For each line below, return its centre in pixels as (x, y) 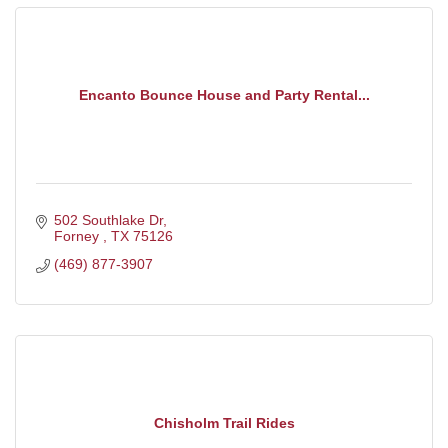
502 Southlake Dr (108, 219)
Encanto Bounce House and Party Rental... (224, 95)
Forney (78, 235)
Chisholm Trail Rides (224, 423)
